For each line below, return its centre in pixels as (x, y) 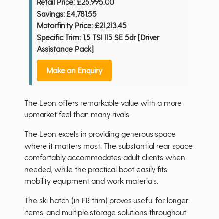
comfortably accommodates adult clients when (105, 157)
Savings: (51, 14)
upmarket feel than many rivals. (78, 114)
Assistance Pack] (65, 49)
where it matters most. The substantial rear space (109, 146)
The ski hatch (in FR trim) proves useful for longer (106, 200)
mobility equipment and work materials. (92, 181)
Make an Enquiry (74, 70)
